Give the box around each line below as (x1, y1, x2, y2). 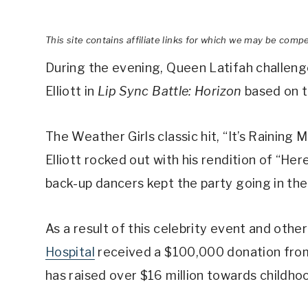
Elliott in (45, 84, 98, 99)
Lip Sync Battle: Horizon (97, 84, 245, 99)
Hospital (45, 245, 95, 260)
